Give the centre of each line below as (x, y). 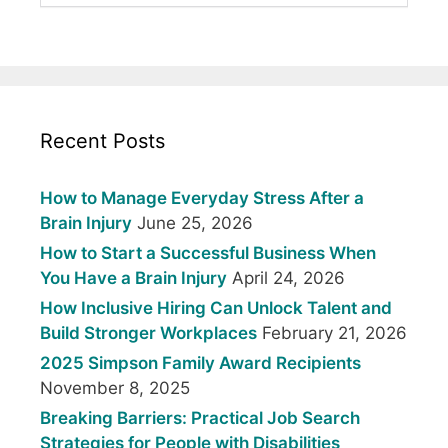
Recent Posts (102, 141)
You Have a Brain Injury (133, 278)
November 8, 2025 (115, 388)
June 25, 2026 (195, 223)
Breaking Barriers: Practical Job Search (200, 418)
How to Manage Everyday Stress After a (202, 198)
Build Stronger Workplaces (148, 333)
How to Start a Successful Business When (208, 253)
